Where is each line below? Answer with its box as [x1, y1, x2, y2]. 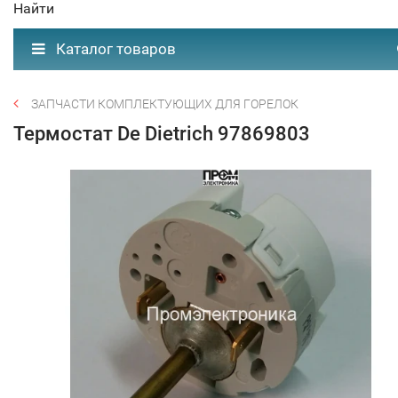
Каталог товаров [52, 40, 176, 58]
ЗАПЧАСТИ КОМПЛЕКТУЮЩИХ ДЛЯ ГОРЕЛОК [31, 97, 298, 111]
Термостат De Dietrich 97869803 [13, 123, 310, 145]
